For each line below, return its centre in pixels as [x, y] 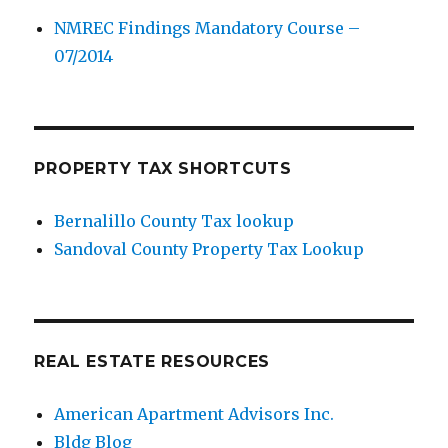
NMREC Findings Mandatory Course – [207, 28]
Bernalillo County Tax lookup [174, 221]
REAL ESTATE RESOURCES [152, 362]
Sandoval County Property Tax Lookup [209, 249]
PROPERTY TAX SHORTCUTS [163, 169]
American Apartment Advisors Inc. [194, 414]
